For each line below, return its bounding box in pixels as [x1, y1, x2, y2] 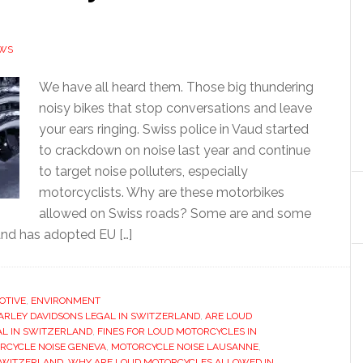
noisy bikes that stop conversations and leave [39, 100, 312, 116]
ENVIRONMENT [31, 295, 100, 306]
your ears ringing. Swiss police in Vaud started [39, 122, 309, 137]
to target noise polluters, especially [39, 164, 248, 179]
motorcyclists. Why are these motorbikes [39, 185, 284, 200]
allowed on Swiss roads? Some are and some [39, 206, 311, 221]
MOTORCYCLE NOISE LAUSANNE [111, 341, 258, 352]
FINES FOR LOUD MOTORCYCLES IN [97, 326, 257, 337]
